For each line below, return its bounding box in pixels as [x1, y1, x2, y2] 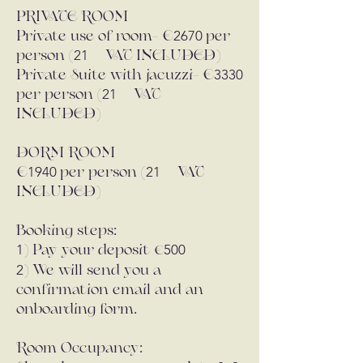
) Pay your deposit [23, 244, 154, 258]
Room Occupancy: [16, 342, 143, 356]
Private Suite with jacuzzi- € [16, 69, 214, 83]
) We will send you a [23, 264, 161, 278]
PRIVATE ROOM [16, 11, 128, 24]
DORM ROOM [16, 147, 115, 160]
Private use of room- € [16, 30, 173, 44]
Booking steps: [16, 224, 117, 238]
